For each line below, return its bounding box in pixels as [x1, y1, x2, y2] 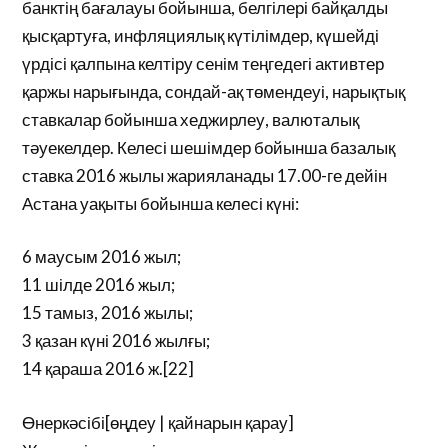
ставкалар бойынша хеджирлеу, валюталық [22, 108, 360, 130]
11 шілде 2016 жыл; [22, 274, 176, 295]
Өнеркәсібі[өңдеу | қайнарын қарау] [22, 411, 295, 433]
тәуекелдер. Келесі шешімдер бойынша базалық [22, 136, 396, 158]
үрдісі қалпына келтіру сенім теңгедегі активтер [22, 52, 385, 74]
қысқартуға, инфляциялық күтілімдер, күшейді [22, 24, 380, 46]
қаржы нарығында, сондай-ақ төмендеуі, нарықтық [22, 80, 406, 102]
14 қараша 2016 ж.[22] [22, 358, 198, 379]
